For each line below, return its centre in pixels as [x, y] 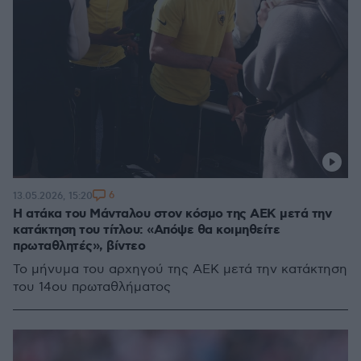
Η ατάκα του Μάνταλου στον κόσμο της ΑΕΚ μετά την [172, 214]
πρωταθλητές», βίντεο [79, 246]
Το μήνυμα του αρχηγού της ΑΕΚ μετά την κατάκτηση [180, 270]
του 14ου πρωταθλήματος [92, 287]
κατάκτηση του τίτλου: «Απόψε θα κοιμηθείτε [146, 230]
